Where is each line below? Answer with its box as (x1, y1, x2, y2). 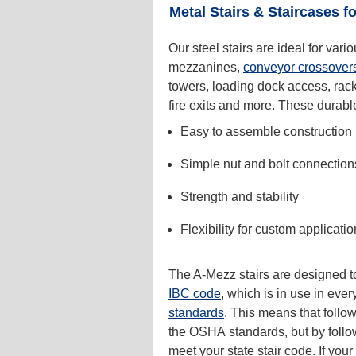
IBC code (168, 286, 221, 300)
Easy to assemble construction (180, 124, 352, 138)
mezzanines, (168, 60, 243, 74)
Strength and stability (180, 189, 299, 203)
